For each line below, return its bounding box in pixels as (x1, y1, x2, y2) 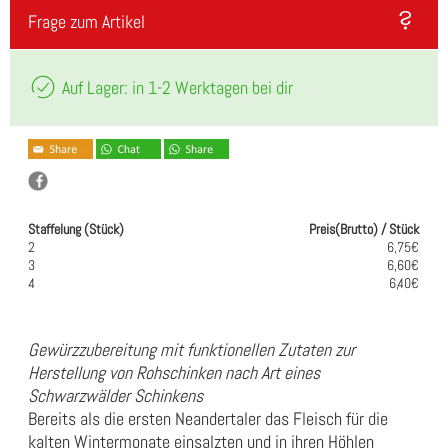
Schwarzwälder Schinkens (28, 384, 203, 408)
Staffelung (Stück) (28, 220, 124, 239)
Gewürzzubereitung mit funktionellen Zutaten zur (28, 338, 355, 362)
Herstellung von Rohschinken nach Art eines (28, 361, 320, 385)
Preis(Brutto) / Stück (309, 220, 419, 239)
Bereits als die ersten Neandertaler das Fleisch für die (28, 407, 388, 431)
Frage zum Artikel (28, 10, 145, 34)
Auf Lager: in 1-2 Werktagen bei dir (58, 75, 293, 99)
